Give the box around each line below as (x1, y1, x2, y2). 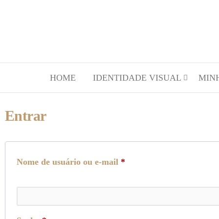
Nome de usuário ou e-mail (17, 157, 121, 167)
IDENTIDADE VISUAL (93, 73, 181, 83)
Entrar (5, 108, 46, 124)
